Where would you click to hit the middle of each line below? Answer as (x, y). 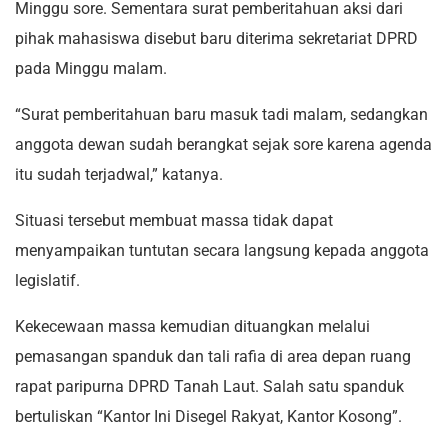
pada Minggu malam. (91, 68)
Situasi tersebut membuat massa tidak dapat (174, 220)
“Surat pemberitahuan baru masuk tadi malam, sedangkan (221, 114)
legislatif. (47, 280)
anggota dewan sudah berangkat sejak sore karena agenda (223, 144)
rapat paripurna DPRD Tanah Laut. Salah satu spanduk (209, 386)
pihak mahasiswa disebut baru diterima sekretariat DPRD (216, 38)
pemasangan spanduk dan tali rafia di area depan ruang (213, 356)
